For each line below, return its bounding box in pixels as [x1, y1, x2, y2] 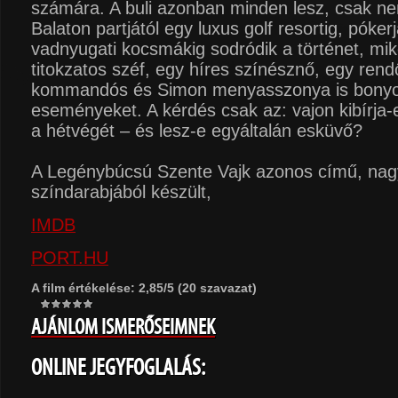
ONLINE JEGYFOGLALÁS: [31, 353, 205, 381]
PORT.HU [31, 248, 108, 267]
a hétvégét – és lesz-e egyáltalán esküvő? [31, 121, 362, 140]
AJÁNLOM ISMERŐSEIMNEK [31, 314, 215, 340]
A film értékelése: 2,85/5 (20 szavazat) [31, 281, 257, 295]
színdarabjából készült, [31, 182, 211, 202]
